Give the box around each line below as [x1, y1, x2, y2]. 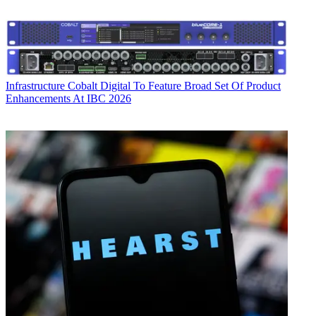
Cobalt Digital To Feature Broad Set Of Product [68, 80, 281, 92]
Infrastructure [6, 80, 65, 92]
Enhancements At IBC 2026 [6, 92, 131, 105]
